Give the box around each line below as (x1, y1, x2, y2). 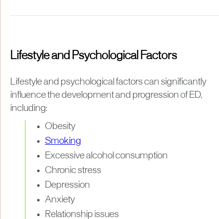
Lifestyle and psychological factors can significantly (10, 77, 206, 87)
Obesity (45, 122, 75, 131)
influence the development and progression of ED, (10, 90, 202, 100)
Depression (45, 180, 90, 190)
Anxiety (45, 195, 75, 204)
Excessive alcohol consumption (45, 151, 168, 160)
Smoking (45, 136, 81, 146)
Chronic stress (45, 166, 101, 175)
